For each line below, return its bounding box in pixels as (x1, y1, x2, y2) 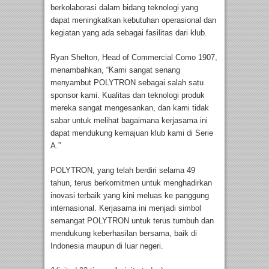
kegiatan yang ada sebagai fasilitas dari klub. (50, 28, 207, 38)
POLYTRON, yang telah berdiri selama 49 (50, 166, 195, 175)
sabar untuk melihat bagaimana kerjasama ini (50, 116, 208, 125)
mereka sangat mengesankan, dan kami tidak (50, 103, 209, 113)
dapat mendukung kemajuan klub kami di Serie (50, 128, 213, 138)
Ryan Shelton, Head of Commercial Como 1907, (50, 53, 217, 62)
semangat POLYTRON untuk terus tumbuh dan (50, 216, 214, 226)
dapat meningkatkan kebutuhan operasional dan (50, 16, 216, 25)
